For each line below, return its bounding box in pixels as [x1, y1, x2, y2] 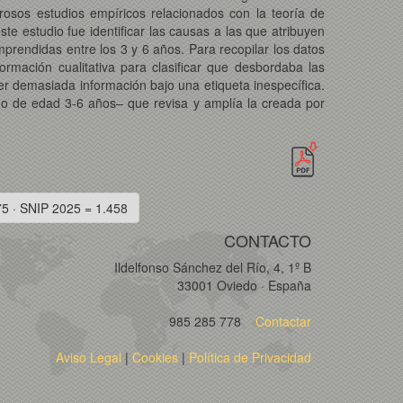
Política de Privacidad [189, 348, 311, 367]
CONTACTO [224, 228, 311, 253]
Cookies [132, 348, 178, 367]
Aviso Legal [56, 348, 121, 367]
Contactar [252, 312, 311, 331]
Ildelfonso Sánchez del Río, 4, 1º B [114, 258, 311, 277]
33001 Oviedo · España [177, 276, 311, 295]
